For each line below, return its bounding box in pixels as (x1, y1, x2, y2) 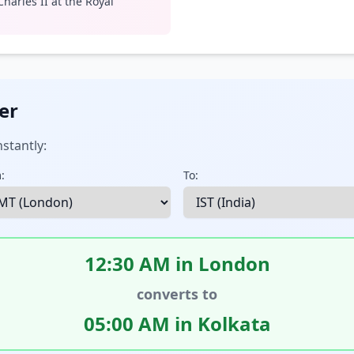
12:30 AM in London (84, 250, 270, 277)
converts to (137, 284, 217, 303)
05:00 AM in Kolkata (83, 311, 271, 337)
